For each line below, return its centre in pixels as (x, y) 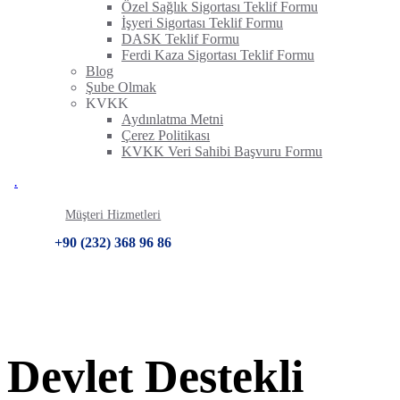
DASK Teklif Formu (180, 39)
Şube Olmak (121, 87)
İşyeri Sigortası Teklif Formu (202, 23)
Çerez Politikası (166, 135)
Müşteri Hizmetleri (113, 215)
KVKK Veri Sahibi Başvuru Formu (222, 151)
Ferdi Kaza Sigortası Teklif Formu (218, 55)
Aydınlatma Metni (172, 119)
